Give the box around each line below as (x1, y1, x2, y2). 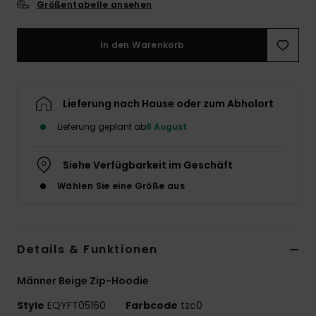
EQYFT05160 (44, 298, 109, 312)
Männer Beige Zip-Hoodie (17, 273, 149, 288)
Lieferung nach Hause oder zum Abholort (63, 96, 274, 111)
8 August (146, 120, 187, 133)
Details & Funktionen (17, 241, 158, 257)
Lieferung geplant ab (57, 120, 146, 133)
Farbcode (126, 298, 178, 312)
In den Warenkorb (99, 38, 185, 51)
